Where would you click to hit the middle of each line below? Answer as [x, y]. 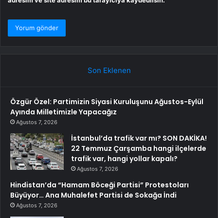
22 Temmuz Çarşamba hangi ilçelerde [139, 148]
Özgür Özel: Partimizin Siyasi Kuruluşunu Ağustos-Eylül [107, 101]
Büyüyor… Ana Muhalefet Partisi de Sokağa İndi [93, 195]
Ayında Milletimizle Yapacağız [64, 112]
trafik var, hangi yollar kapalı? [124, 158]
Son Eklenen [109, 70]
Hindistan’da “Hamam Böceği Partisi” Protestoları [100, 185]
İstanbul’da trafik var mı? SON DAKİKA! [139, 138]
